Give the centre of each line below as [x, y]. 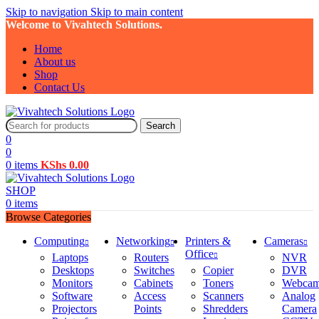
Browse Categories [48, 217]
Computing [59, 241]
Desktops [73, 270]
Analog [299, 296]
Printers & [208, 241]
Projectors [74, 309]
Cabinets [153, 283]
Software [72, 296]
